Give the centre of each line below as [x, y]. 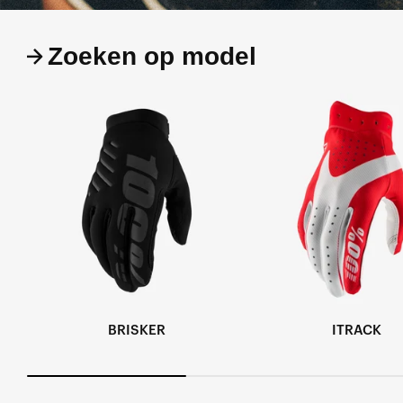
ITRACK [356, 331]
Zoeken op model [152, 57]
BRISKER [137, 331]
